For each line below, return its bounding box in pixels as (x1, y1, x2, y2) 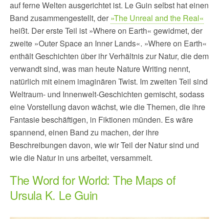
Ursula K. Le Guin (10, 186, 98, 203)
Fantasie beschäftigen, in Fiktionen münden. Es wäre (10, 113, 193, 125)
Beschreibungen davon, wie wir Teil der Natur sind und (10, 139, 199, 151)
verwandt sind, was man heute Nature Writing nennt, (10, 63, 190, 74)
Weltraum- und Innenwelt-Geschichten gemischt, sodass (10, 88, 204, 100)
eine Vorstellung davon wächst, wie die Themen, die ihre (10, 101, 205, 112)
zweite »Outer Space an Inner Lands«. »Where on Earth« (10, 37, 207, 49)
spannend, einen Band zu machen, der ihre (10, 126, 159, 138)
